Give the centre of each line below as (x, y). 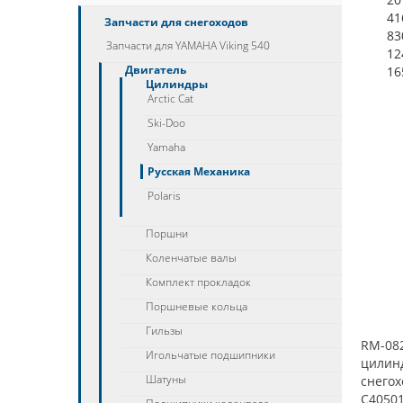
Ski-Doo (166, 123)
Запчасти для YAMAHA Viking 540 (188, 45)
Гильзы (164, 331)
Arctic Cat (170, 99)
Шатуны (166, 379)
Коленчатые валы (191, 258)
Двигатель (156, 70)
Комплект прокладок (198, 282)
